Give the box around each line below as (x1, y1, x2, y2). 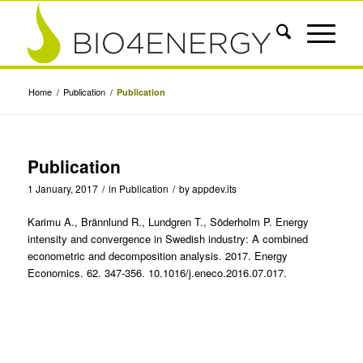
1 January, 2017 (27, 181, 98, 195)
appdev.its (191, 181, 237, 195)
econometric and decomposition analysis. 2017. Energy (27, 248, 288, 264)
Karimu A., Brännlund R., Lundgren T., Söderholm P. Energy (27, 214, 309, 230)
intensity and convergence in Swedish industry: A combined (27, 231, 308, 247)
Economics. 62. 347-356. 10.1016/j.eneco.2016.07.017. (27, 265, 287, 281)
